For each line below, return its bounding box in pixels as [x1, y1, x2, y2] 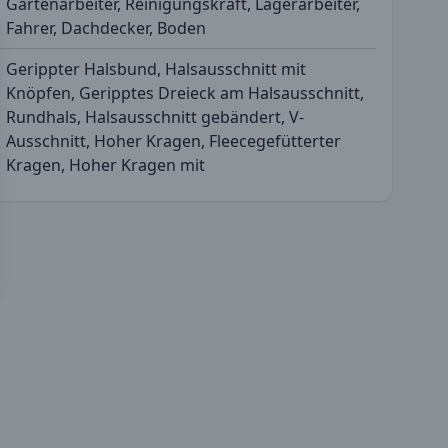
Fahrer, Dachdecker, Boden [6, 16, 206, 39]
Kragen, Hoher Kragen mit [6, 153, 205, 176]
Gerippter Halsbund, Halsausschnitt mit [6, 57, 306, 80]
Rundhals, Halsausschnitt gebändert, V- [6, 105, 304, 128]
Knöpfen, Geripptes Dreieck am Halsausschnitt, [6, 81, 364, 104]
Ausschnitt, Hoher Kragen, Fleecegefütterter [6, 129, 341, 152]
